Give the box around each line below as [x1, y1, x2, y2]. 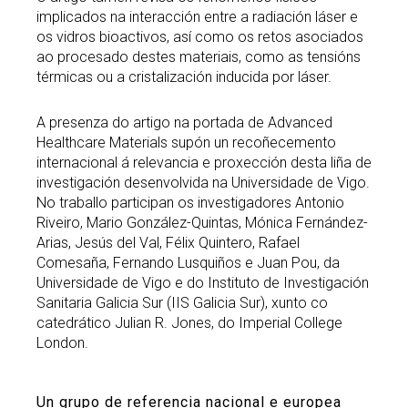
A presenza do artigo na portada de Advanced [36, 114, 332, 132]
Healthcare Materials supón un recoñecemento [36, 134, 336, 152]
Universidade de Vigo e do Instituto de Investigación [36, 274, 369, 292]
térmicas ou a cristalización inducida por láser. [36, 68, 331, 87]
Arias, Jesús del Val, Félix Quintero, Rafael [36, 234, 300, 252]
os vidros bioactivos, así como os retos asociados [36, 28, 363, 46]
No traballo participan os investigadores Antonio [36, 194, 344, 212]
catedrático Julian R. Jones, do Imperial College [36, 314, 342, 332]
